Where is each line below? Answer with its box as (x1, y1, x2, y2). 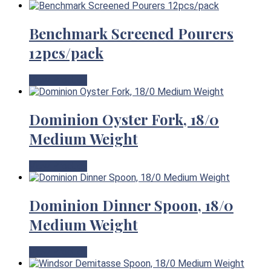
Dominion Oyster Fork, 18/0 (29, 109, 219, 129)
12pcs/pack (29, 43, 103, 63)
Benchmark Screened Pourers (29, 24, 233, 44)
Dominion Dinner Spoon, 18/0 (29, 195, 233, 215)
